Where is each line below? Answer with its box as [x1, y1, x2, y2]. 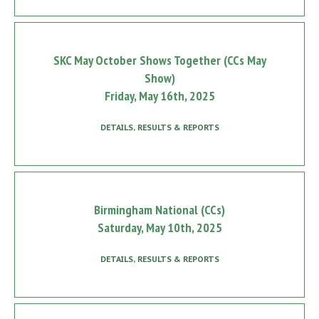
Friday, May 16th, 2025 [104, 87, 215, 104]
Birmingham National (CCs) [94, 201, 225, 218]
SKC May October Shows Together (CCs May [53, 51, 266, 68]
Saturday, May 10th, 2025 [97, 219, 222, 236]
